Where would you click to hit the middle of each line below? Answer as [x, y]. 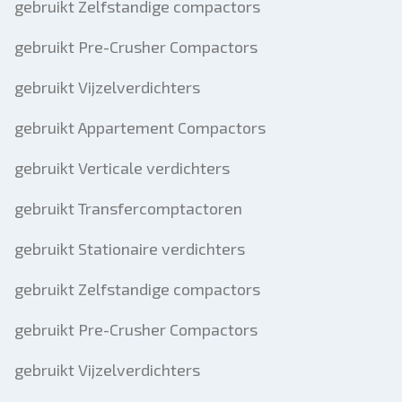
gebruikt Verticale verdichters [122, 168]
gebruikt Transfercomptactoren [128, 208]
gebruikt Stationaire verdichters [130, 249]
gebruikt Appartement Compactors [140, 127]
